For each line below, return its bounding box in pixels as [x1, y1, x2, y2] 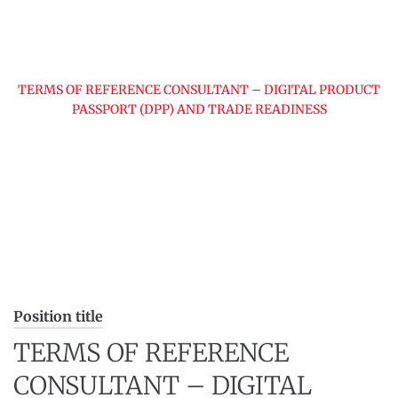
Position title [13, 307, 103, 325]
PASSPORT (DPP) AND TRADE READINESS [71, 101, 327, 117]
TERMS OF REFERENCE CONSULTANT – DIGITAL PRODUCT [18, 82, 380, 98]
